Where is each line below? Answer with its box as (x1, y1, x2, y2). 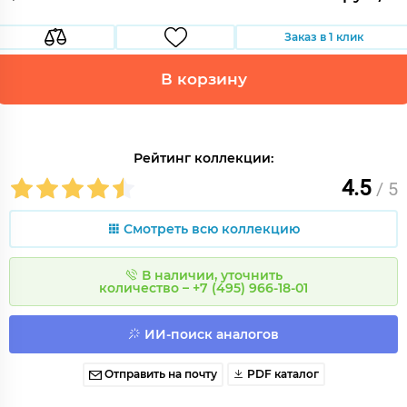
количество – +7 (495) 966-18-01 (99, 280, 308, 296)
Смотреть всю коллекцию (124, 221, 300, 237)
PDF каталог (243, 367, 319, 381)
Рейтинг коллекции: (134, 150, 273, 166)
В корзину (160, 70, 247, 88)
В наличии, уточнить (141, 267, 283, 283)
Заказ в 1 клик (283, 30, 363, 44)
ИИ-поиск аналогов (144, 326, 279, 342)
